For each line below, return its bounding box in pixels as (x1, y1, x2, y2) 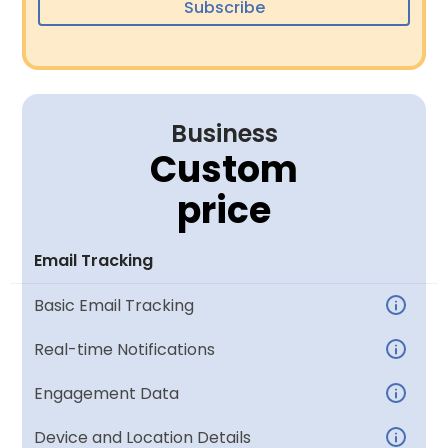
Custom (150, 144, 298, 195)
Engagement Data (34, 382, 180, 405)
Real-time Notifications (34, 338, 216, 361)
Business (170, 117, 278, 150)
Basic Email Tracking (34, 294, 195, 317)
